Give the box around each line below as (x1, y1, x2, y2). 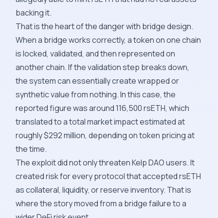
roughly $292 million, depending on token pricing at (16, 130, 195, 141)
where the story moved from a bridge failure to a (16, 198, 186, 209)
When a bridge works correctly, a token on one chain (16, 35, 201, 45)
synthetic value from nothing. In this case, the (16, 89, 176, 100)
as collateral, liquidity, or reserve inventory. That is (16, 184, 191, 195)
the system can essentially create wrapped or (16, 75, 179, 86)
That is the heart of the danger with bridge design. (16, 21, 193, 32)
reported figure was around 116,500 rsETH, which (16, 103, 189, 113)
